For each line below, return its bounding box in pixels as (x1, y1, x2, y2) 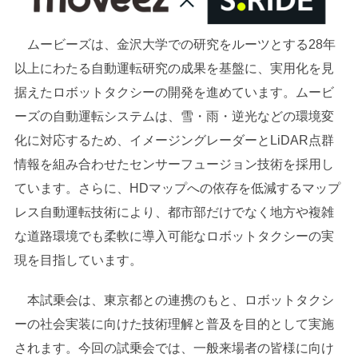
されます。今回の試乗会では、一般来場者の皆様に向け (14, 341, 334, 356)
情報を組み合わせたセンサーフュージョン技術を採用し (14, 157, 334, 172)
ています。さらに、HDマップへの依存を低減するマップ (14, 181, 340, 196)
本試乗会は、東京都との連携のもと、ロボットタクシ (14, 293, 334, 308)
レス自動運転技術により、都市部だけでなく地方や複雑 (14, 205, 334, 220)
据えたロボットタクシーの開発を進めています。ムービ (14, 86, 334, 100)
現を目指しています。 (14, 253, 142, 268)
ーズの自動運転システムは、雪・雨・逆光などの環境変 (14, 109, 334, 124)
